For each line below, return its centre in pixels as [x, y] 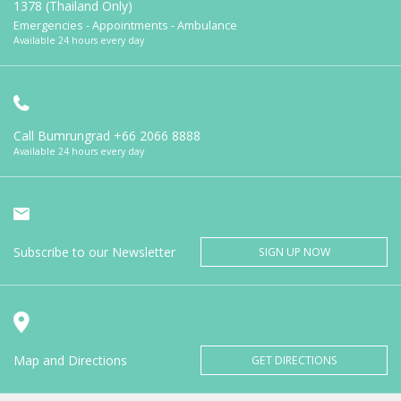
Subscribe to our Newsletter [94, 252]
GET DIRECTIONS [294, 360]
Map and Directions [70, 360]
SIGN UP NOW [294, 252]
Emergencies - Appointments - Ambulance [125, 25]
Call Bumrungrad [62, 135]
